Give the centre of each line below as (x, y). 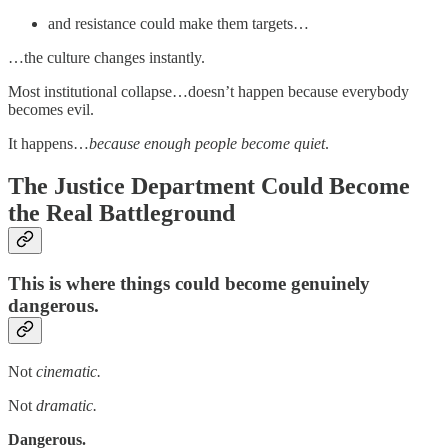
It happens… (48, 143)
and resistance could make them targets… (178, 23)
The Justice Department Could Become (209, 185)
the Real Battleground (121, 212)
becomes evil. (51, 109)
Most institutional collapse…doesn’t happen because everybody (208, 91)
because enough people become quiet (207, 143)
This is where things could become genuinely (189, 284)
